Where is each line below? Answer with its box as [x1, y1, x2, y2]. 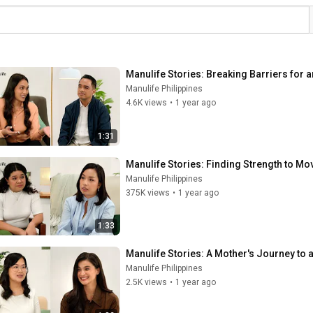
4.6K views [126, 98, 167, 108]
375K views [126, 187, 170, 198]
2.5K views [126, 277, 167, 287]
